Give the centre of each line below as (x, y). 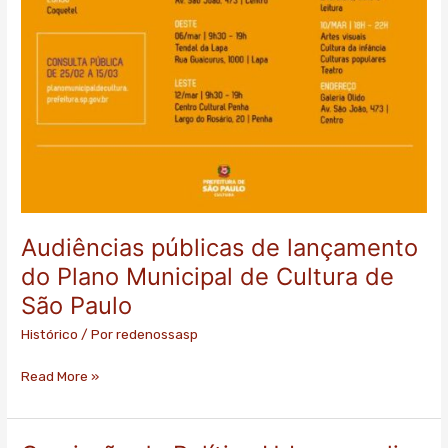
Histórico (50, 334)
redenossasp (157, 334)
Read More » (60, 375)
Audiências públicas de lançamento (220, 248)
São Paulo (77, 306)
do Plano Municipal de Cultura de (208, 277)
